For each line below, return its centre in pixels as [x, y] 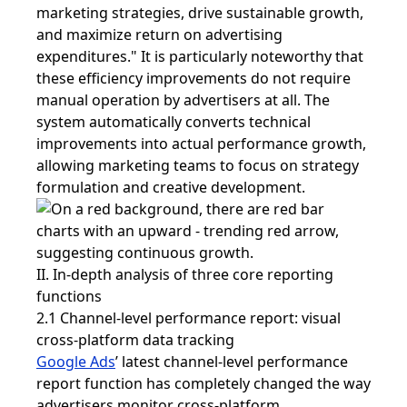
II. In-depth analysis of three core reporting [185, 274]
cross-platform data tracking [135, 339]
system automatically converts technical [174, 121]
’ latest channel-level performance [232, 361]
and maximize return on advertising [159, 34]
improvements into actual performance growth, [201, 143]
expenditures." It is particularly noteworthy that [200, 56]
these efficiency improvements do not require [194, 78]
